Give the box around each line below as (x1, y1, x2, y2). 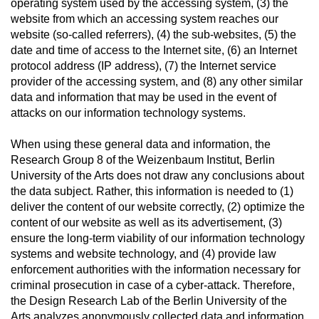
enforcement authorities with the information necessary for (11, 263, 300, 276)
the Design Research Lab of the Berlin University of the (11, 295, 287, 307)
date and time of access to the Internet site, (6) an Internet (11, 44, 297, 56)
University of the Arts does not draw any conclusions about (11, 169, 304, 182)
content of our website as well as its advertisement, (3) (11, 216, 282, 229)
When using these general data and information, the (11, 138, 271, 150)
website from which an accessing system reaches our (11, 13, 278, 25)
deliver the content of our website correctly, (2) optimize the (11, 201, 305, 213)
